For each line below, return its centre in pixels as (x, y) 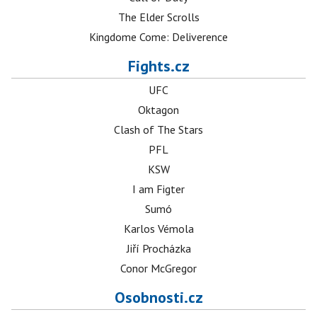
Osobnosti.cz (158, 298)
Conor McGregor (158, 269)
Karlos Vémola (158, 229)
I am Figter (158, 189)
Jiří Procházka (158, 249)
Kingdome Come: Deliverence (158, 37)
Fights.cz (158, 66)
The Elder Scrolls (158, 17)
